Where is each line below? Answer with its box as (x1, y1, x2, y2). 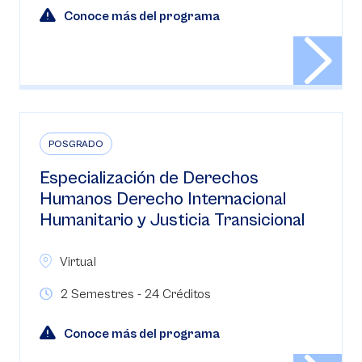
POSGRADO (48, 139, 103, 149)
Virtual (60, 255, 96, 269)
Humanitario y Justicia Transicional (40, 210, 305, 230)
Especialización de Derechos (40, 168, 259, 188)
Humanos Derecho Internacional (40, 189, 286, 209)
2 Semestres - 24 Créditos (61, 287, 211, 301)
